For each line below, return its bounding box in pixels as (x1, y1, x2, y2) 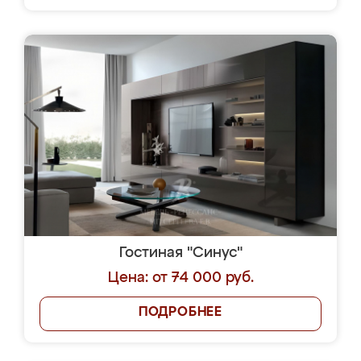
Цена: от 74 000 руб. (107, 271, 254, 285)
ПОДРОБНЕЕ (138, 306, 223, 319)
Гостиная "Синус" (118, 246, 243, 260)
